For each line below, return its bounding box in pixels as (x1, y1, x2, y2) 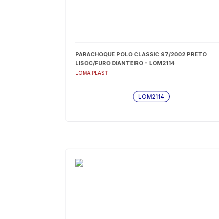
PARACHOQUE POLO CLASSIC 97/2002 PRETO (75, 51, 207, 58)
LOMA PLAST (75, 70, 108, 76)
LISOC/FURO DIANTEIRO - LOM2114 (75, 60, 175, 66)
